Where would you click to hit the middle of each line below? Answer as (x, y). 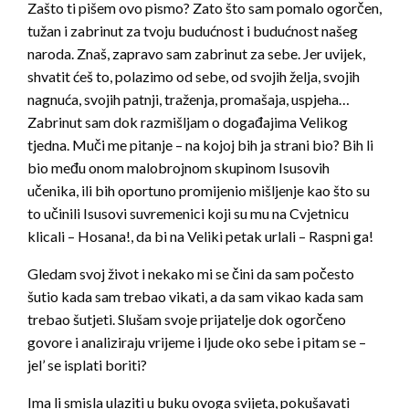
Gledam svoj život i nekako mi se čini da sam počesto (191, 274)
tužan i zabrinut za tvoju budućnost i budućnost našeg (193, 31)
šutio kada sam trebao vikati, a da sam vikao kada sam (195, 297)
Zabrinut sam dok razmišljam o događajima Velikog (188, 122)
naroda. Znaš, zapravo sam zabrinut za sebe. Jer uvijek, (196, 54)
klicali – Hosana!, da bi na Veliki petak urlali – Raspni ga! (200, 236)
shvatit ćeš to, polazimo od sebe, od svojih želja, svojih (194, 77)
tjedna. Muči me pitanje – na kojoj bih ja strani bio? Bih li (200, 145)
